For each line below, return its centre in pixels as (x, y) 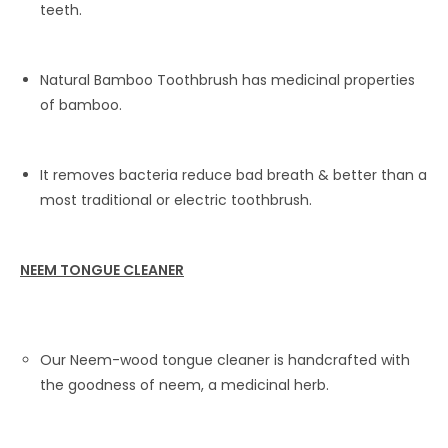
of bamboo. (81, 105)
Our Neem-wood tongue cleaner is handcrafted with (225, 360)
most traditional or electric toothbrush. (176, 200)
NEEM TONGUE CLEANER (102, 270)
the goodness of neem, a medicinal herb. (184, 385)
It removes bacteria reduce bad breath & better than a (233, 175)
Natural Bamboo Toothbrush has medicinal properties (227, 80)
